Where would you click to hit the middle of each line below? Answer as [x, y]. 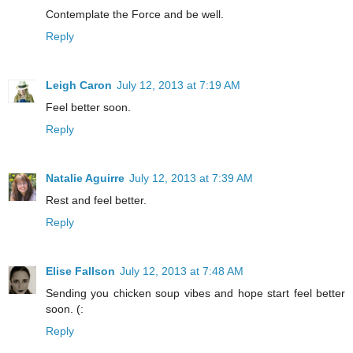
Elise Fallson [80, 271]
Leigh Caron [79, 85]
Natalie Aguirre [85, 178]
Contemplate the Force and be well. [135, 15]
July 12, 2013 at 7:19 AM [178, 85]
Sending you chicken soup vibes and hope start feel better [195, 294]
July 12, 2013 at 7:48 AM [182, 271]
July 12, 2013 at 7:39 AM [191, 178]
